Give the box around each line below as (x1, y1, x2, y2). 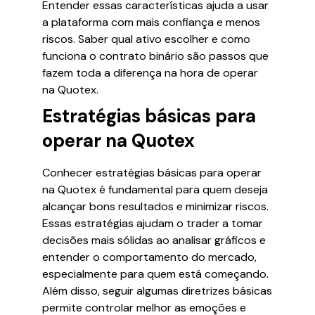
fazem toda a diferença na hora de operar (42, 65, 258, 80)
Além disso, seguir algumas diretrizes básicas (42, 283, 272, 298)
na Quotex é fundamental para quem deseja (42, 182, 268, 197)
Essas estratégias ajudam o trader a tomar (42, 216, 263, 231)
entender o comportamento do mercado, (42, 250, 257, 264)
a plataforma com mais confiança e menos (42, 15, 260, 30)
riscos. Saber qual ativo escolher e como (42, 32, 250, 46)
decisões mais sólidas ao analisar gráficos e (42, 233, 266, 247)
